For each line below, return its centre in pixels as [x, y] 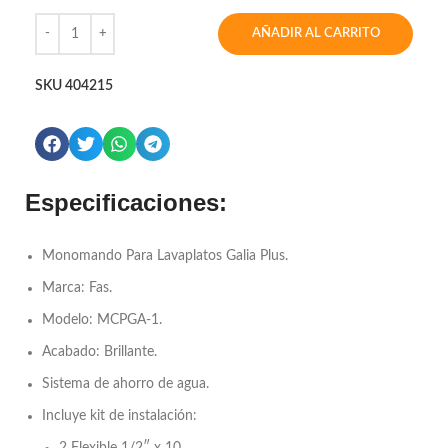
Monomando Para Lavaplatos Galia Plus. [165, 256]
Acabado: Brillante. [99, 352]
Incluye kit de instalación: [119, 416]
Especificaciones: [126, 203]
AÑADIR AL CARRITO [315, 34]
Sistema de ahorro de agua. [125, 384]
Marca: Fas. [77, 288]
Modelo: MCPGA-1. [102, 320]
